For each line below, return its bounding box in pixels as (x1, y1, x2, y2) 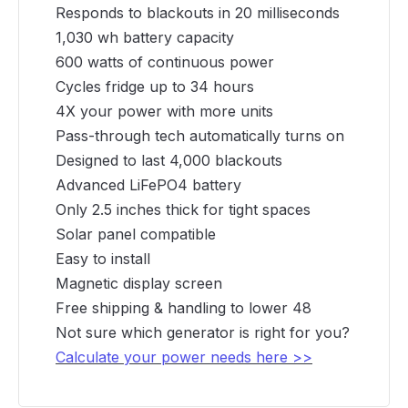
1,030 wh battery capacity (56, 28, 234, 47)
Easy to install (56, 250, 150, 269)
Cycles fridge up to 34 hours (56, 77, 254, 97)
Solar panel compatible (56, 225, 216, 244)
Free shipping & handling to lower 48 (56, 299, 311, 318)
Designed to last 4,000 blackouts (56, 151, 282, 170)
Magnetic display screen (56, 274, 222, 293)
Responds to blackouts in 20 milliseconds (56, 4, 340, 23)
